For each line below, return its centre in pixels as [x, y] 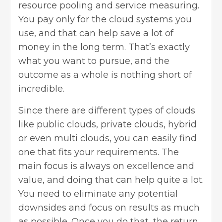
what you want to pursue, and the [94, 61]
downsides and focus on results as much [109, 208]
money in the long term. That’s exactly [104, 47]
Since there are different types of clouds [107, 111]
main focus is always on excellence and [106, 166]
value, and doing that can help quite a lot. [111, 180]
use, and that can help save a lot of [96, 33]
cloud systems [141, 20]
